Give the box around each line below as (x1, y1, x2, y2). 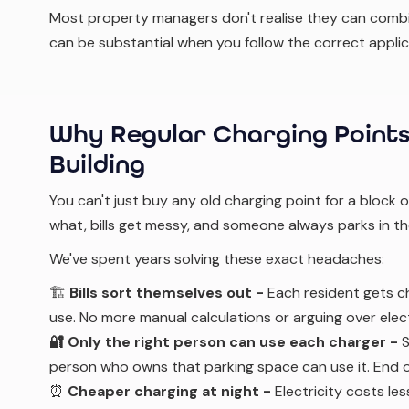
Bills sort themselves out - (69, 283, 267, 302)
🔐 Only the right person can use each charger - (49, 332, 402, 351)
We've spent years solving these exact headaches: (49, 249, 384, 268)
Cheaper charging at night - (68, 382, 275, 401)
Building (49, 149, 145, 179)
